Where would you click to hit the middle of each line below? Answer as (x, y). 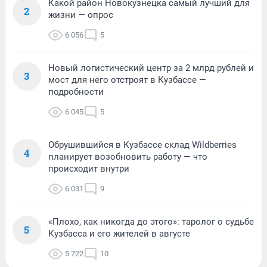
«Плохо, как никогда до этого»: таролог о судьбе (151, 221)
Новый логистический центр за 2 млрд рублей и (151, 68)
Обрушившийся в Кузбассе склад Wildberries (142, 145)
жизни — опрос (81, 15)
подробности (76, 91)
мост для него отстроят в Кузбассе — (127, 80)
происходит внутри (89, 168)
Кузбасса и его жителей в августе (119, 233)
